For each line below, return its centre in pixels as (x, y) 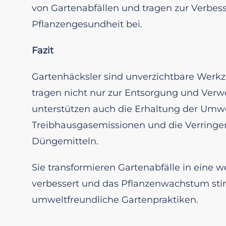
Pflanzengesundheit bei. (87, 24)
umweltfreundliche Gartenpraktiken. (115, 200)
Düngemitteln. (65, 141)
